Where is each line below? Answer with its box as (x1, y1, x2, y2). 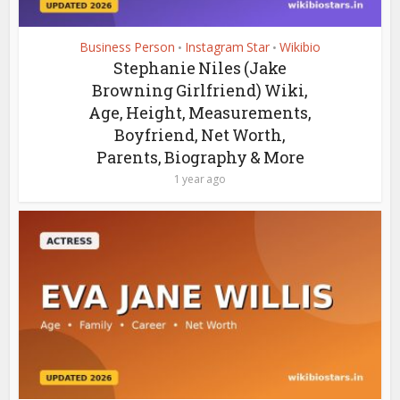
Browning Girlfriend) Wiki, (92, 79, 308, 101)
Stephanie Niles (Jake (113, 56, 287, 79)
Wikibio (279, 37, 321, 55)
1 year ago (174, 171, 226, 187)
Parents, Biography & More (96, 146, 304, 168)
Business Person (79, 37, 175, 55)
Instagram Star (185, 37, 270, 55)
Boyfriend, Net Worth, (114, 123, 286, 146)
